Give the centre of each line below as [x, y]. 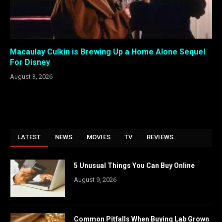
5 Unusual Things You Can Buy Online [134, 165]
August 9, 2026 [95, 179]
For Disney [30, 62]
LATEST [29, 137]
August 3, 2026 [31, 76]
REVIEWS [160, 137]
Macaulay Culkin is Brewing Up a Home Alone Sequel [108, 52]
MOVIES [99, 137]
